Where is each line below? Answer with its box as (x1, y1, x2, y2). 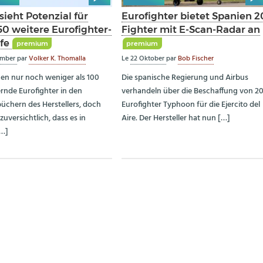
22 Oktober (130, 53, 167, 64)
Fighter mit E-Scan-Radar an (122, 23, 261, 35)
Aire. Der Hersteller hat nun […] (122, 112, 231, 126)
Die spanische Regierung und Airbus (122, 71, 249, 85)
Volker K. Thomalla (28, 53, 86, 64)
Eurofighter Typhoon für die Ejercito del (122, 98, 261, 112)
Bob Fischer (178, 53, 214, 64)
